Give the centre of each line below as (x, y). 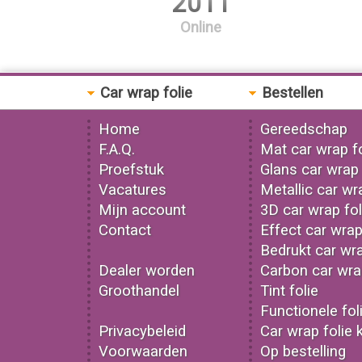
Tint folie (289, 291)
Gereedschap (303, 129)
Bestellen (290, 93)
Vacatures (132, 190)
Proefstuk (131, 170)
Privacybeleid (142, 331)
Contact (124, 230)
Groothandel (139, 291)
